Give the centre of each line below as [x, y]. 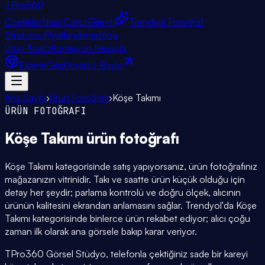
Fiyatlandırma [71, 35]
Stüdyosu [25, 35]
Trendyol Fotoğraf [166, 22]
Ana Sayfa [25, 98]
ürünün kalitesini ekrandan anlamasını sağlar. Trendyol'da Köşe [131, 205]
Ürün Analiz [28, 48]
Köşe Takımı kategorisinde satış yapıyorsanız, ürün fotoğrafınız [131, 166]
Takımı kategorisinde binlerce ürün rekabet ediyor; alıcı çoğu [127, 218]
